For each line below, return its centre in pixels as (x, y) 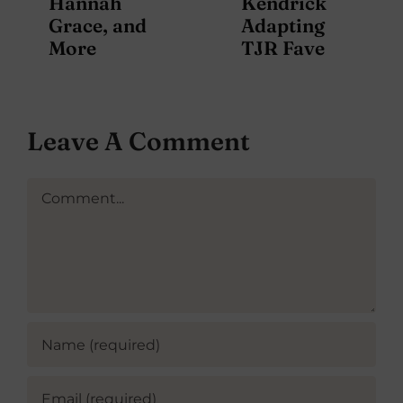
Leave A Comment (139, 141)
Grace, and (98, 25)
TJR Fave (283, 47)
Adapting (283, 25)
